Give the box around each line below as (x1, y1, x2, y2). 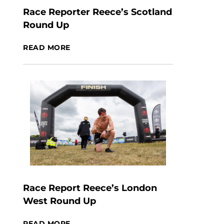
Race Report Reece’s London (23, 182, 157, 193)
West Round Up (23, 195, 96, 206)
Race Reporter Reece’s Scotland (23, 6, 172, 17)
